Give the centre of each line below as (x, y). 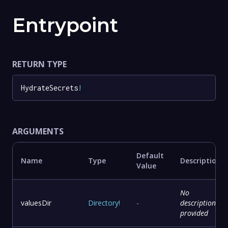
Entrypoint (65, 25)
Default (150, 156)
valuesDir (36, 203)
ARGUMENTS (38, 132)
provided (194, 213)
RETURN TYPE (39, 64)
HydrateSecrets (49, 88)
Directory (103, 203)
